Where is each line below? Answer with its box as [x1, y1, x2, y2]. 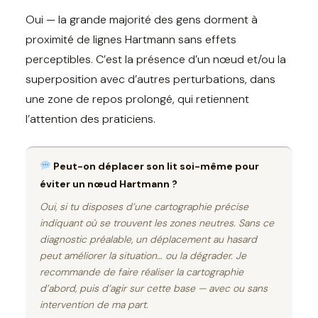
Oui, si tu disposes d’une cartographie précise [40, 199, 248, 213]
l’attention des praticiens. [26, 111, 155, 126]
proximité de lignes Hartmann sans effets [26, 31, 236, 47]
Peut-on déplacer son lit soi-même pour [50, 159, 259, 172]
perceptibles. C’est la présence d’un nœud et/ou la [26, 51, 286, 67]
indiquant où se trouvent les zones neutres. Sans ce [40, 216, 274, 229]
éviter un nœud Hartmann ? [40, 177, 177, 190]
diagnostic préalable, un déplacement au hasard [40, 232, 257, 246]
